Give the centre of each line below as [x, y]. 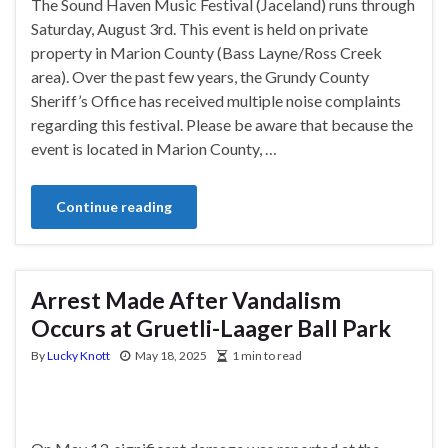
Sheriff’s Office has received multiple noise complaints [216, 100]
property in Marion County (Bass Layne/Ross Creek [206, 52]
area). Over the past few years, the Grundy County [200, 76]
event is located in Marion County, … [154, 148]
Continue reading [114, 206]
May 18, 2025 [171, 355]
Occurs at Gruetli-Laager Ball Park [211, 327]
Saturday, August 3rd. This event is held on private [199, 28]
